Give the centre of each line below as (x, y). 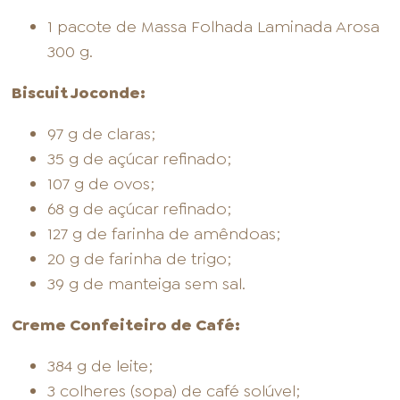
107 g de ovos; (101, 184)
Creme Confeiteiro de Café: (126, 325)
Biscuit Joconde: (79, 93)
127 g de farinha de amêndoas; (164, 234)
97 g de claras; (102, 134)
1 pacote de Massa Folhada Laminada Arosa (214, 27)
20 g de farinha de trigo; (140, 259)
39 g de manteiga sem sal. (147, 284)
